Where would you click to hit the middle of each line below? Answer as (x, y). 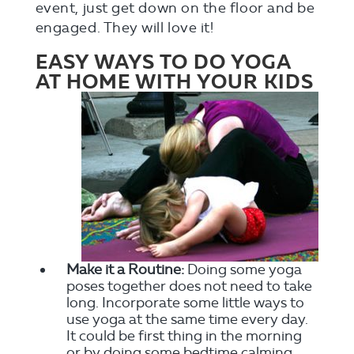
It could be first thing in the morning (184, 336)
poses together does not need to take (189, 286)
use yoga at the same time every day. (187, 319)
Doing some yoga (243, 269)
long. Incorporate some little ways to (185, 303)
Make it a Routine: (125, 269)
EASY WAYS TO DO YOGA (163, 62)
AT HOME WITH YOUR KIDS (174, 82)
